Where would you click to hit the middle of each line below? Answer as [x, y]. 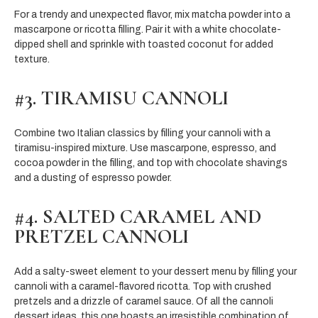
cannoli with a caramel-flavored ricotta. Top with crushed [143, 286]
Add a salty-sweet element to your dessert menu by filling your [155, 271]
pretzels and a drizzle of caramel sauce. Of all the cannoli [144, 301]
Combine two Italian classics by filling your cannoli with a [142, 133]
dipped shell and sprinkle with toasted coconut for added [144, 44]
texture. [32, 59]
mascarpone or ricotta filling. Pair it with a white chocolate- [148, 29]
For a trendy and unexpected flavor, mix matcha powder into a [152, 14]
